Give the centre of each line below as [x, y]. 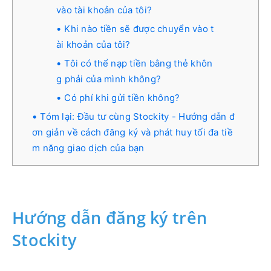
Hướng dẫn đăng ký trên [110, 217]
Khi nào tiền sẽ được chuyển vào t [139, 28]
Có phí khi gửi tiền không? [122, 97]
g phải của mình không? [109, 79]
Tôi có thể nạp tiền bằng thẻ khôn [139, 63]
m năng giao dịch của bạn [88, 148]
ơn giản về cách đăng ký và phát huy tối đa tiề [132, 132]
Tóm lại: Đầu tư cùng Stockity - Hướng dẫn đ [138, 116]
